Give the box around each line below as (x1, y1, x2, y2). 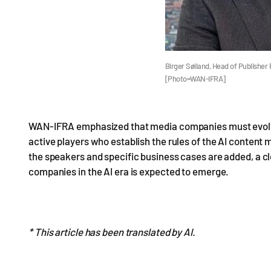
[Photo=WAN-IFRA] (165, 74, 226, 83)
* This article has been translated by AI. (28, 226, 195, 238)
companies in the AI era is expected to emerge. (28, 165, 229, 177)
